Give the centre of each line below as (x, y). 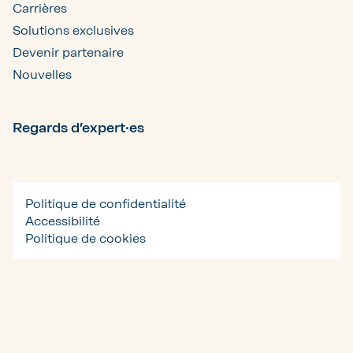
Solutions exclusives (73, 30)
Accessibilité (63, 221)
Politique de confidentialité (106, 203)
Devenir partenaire (68, 52)
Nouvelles (42, 74)
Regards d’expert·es (78, 127)
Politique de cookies (85, 238)
